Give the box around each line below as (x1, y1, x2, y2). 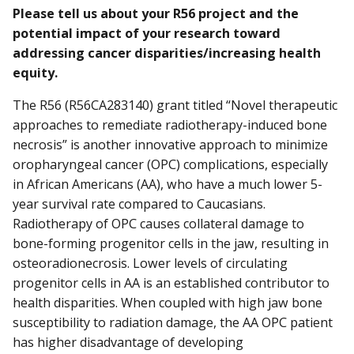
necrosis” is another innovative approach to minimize (13, 136, 328, 154)
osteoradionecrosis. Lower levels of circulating (13, 254, 288, 273)
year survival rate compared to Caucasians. (13, 195, 265, 213)
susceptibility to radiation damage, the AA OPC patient (13, 314, 333, 332)
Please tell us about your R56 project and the (13, 5, 299, 23)
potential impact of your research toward (13, 24, 281, 43)
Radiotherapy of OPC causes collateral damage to (13, 215, 304, 233)
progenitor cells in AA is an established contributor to (13, 274, 330, 292)
